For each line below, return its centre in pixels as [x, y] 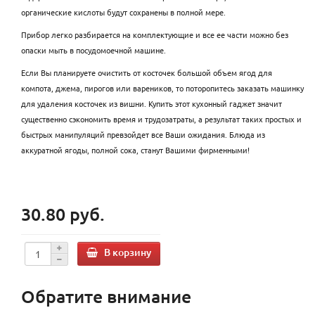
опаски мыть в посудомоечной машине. [94, 50]
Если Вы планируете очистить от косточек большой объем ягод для [147, 72]
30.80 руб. [63, 213]
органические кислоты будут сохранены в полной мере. [123, 12]
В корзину [128, 252]
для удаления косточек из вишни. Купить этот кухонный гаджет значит [152, 103]
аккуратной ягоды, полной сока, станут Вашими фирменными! [135, 149]
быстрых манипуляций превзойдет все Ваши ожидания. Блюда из [143, 134]
